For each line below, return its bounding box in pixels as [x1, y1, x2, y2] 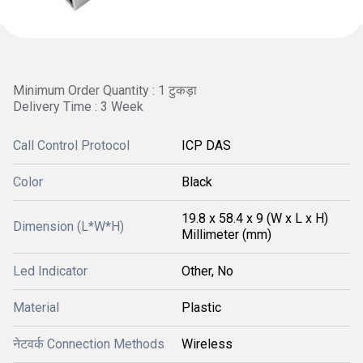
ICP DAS [181, 138, 231, 153]
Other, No [181, 263, 233, 279]
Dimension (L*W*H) [13, 219, 124, 234]
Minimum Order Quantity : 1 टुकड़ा [13, 83, 197, 98]
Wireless [181, 336, 233, 352]
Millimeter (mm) [181, 227, 271, 242]
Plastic [181, 300, 221, 315]
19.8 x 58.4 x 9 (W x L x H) [181, 211, 328, 226]
